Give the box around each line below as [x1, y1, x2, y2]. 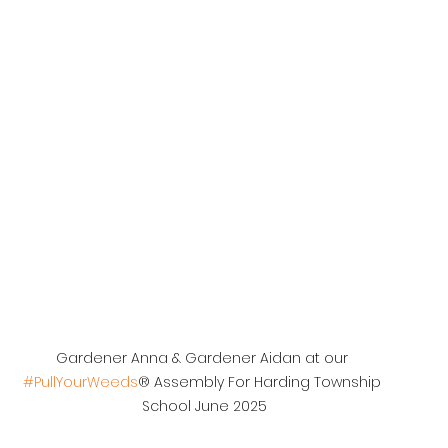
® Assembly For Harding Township [138, 372, 385, 393]
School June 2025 [141, 396, 267, 417]
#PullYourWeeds [23, 372, 138, 393]
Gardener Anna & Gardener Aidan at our [56, 348, 352, 369]
